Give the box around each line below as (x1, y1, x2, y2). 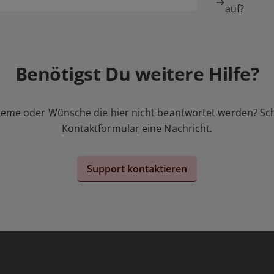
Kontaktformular (61, 122, 139, 135)
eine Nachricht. (139, 122, 213, 135)
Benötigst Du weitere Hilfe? (15, 61, 259, 86)
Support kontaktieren (87, 161, 187, 176)
